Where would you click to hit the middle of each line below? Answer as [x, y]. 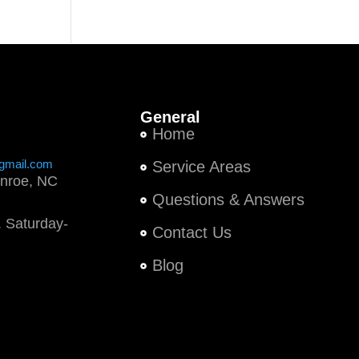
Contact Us [192, 232]
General [170, 117]
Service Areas [201, 167]
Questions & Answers [228, 200]
